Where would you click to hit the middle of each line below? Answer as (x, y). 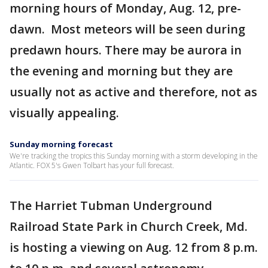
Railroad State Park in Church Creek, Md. (129, 226)
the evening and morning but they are (121, 71)
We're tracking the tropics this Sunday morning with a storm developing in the (134, 156)
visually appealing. (66, 113)
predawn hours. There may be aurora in (126, 50)
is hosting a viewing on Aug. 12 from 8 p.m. (134, 247)
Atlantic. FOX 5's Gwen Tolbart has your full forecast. (92, 165)
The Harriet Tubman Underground (111, 205)
